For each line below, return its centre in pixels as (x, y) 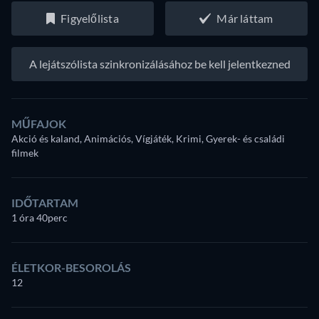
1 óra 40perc (40, 217)
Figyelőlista (90, 18)
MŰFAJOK (39, 123)
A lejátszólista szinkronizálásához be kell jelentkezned (159, 63)
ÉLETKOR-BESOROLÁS (71, 267)
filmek (25, 152)
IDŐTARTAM (45, 202)
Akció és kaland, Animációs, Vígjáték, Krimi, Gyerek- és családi (148, 138)
